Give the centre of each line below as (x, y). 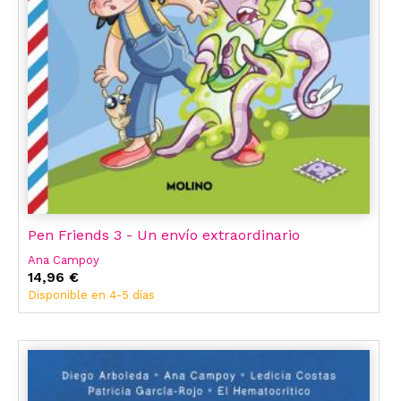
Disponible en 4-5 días (91, 294)
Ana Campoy (64, 260)
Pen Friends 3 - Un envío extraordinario (164, 235)
